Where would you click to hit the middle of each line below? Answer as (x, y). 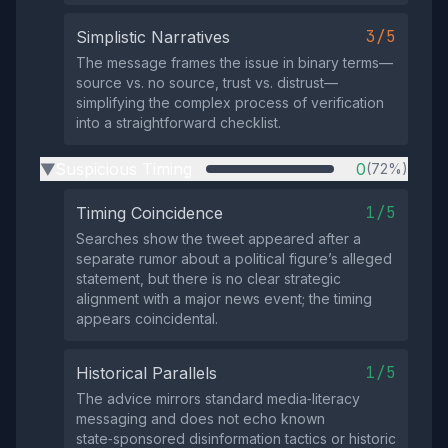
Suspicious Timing (123, 169)
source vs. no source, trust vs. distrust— (207, 82)
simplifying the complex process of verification (230, 102)
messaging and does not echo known (200, 418)
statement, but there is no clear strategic (208, 278)
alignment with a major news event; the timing (224, 298)
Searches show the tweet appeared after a (218, 238)
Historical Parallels (146, 373)
